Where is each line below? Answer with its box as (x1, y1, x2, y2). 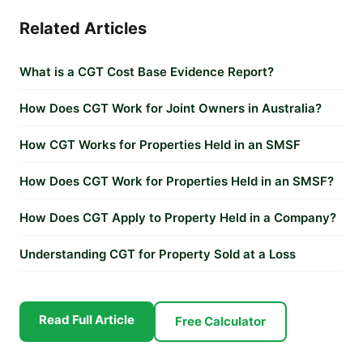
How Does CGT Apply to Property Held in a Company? (19, 210, 336, 225)
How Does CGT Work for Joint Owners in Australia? (19, 100, 322, 116)
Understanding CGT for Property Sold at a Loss (19, 246, 296, 262)
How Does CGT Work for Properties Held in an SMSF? (19, 173, 334, 189)
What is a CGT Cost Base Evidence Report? (19, 64, 274, 79)
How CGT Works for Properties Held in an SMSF (19, 137, 301, 152)
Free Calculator (175, 314, 266, 329)
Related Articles (19, 19, 147, 38)
